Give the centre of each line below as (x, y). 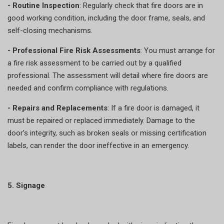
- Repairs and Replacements (57, 108)
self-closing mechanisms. (50, 30)
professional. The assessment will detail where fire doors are (108, 75)
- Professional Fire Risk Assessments (74, 50)
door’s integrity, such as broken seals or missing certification (107, 133)
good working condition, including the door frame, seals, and (106, 18)
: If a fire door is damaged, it (153, 108)
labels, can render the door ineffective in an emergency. (98, 145)
